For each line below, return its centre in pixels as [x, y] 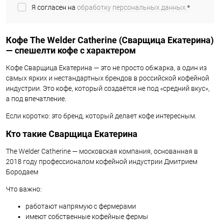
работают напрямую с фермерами [81, 206]
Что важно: [24, 189]
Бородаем [22, 172]
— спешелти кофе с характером [71, 50]
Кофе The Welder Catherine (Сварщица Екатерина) [110, 40]
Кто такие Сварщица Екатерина [72, 134]
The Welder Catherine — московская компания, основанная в [102, 151]
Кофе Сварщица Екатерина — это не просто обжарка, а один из [106, 68]
